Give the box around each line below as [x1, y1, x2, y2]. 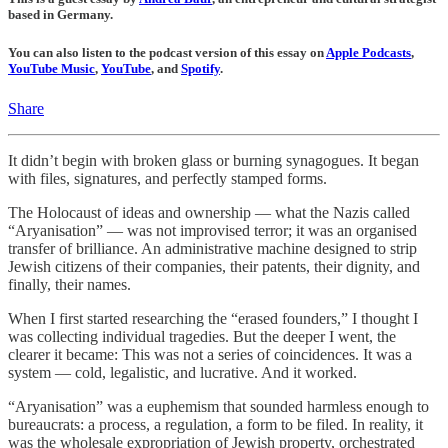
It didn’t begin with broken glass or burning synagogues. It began [8, 151, 419, 169]
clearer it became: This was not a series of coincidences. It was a [8, 345, 412, 363]
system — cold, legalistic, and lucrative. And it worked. [8, 363, 357, 381]
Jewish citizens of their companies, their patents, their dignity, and [8, 257, 420, 275]
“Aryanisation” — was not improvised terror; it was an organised [8, 221, 417, 239]
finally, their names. [8, 275, 131, 293]
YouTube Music [8, 61, 95, 77]
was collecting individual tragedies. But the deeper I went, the [8, 327, 396, 345]
